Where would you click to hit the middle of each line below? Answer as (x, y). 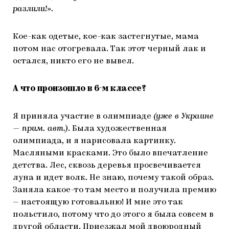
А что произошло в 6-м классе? (80, 89)
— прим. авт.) (40, 129)
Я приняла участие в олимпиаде (83, 117)
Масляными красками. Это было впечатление (110, 154)
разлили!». (33, 9)
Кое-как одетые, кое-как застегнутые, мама (106, 37)
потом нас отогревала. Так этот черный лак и (109, 49)
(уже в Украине (184, 117)
